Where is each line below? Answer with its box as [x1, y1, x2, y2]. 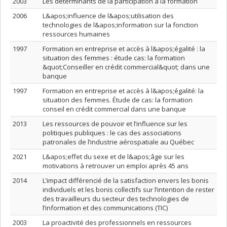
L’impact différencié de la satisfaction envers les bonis [43, 176, 209, 185]
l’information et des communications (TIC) [43, 203, 168, 212]
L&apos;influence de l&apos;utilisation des [43, 11, 174, 20]
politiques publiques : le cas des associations [43, 128, 181, 137]
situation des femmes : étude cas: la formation [43, 53, 185, 62]
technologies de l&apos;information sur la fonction [43, 20, 198, 29]
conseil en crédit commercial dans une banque [43, 104, 186, 113]
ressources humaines [43, 29, 110, 39]
